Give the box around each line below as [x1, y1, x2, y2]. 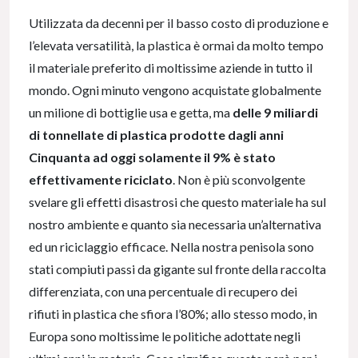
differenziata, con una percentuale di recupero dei [29, 284, 297, 300]
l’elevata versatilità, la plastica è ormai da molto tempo [29, 38, 324, 54]
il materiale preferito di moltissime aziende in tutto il [29, 60, 312, 76]
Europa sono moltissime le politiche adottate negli [29, 328, 300, 344]
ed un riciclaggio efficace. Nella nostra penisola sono [29, 239, 314, 255]
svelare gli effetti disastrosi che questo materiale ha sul [29, 194, 326, 210]
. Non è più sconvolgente [173, 172, 305, 188]
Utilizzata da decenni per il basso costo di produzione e [29, 15, 328, 31]
